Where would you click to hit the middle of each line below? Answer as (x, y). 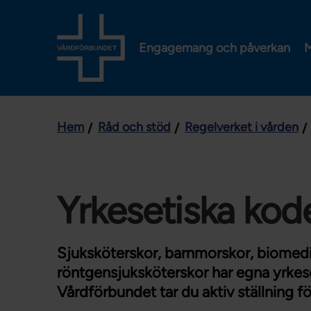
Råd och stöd (134, 127)
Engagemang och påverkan (215, 48)
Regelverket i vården (242, 127)
